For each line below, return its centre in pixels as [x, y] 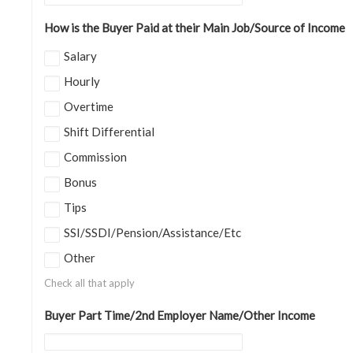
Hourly [82, 81]
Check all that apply [89, 283]
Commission [95, 157]
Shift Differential [109, 132]
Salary [80, 56]
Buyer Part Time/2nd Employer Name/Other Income [180, 315]
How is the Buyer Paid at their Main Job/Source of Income [195, 28]
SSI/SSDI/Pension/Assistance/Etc [152, 232]
